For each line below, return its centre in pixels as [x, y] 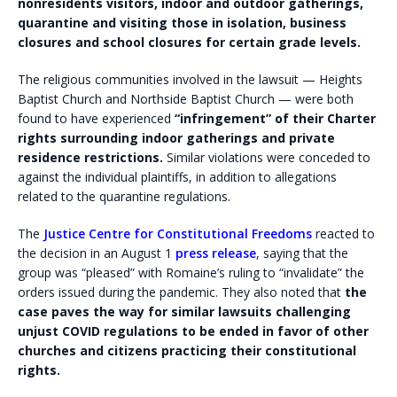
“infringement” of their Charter [273, 118]
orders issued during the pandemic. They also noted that [179, 292]
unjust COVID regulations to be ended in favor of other [193, 331]
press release [216, 253]
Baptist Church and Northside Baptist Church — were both [186, 98]
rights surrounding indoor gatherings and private [176, 137]
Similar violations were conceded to [267, 157]
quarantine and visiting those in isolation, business [182, 22]
